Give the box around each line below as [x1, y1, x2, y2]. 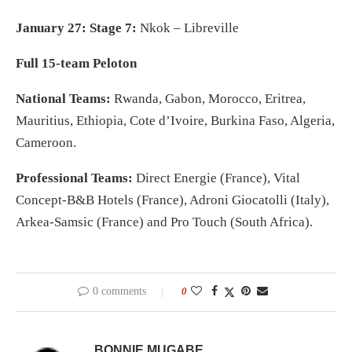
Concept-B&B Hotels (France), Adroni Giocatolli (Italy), [16, 192, 329, 208]
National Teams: [16, 91, 114, 107]
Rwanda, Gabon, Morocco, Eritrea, [114, 91, 306, 107]
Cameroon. [16, 135, 76, 151]
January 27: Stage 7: [16, 20, 140, 36]
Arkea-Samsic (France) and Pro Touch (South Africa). [16, 214, 313, 230]
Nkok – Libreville [140, 20, 239, 36]
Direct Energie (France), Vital [136, 170, 300, 186]
